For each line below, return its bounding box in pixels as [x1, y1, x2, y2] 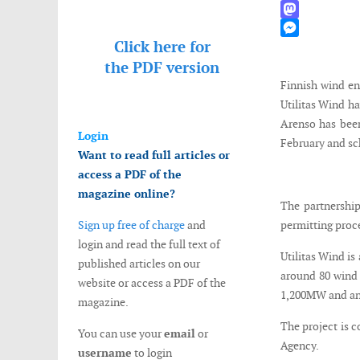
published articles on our [78, 256, 200, 271]
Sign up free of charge [78, 218, 185, 232]
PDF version [133, 58, 219, 78]
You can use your [78, 326, 164, 341]
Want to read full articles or [78, 148, 230, 162]
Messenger [280, 39, 333, 53]
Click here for [113, 37, 211, 57]
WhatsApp [280, 2, 333, 16]
